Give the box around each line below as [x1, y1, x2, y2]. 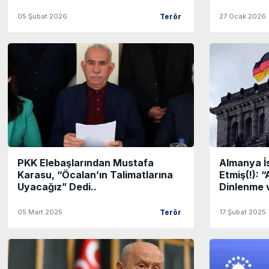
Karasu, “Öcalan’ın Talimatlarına [17, 168, 173, 181]
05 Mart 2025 [17, 207, 62, 216]
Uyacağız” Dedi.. [17, 180, 97, 193]
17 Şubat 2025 [219, 207, 266, 216]
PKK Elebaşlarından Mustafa [17, 156, 154, 169]
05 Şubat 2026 [17, 12, 67, 21]
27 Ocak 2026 [219, 12, 266, 21]
